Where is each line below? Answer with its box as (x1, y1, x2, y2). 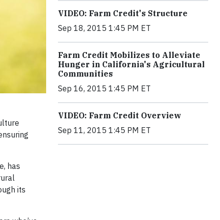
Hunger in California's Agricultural (58, 59, 205, 69)
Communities (58, 69, 113, 79)
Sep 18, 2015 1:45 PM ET (58, 23, 151, 33)
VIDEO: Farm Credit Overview (58, 110, 181, 120)
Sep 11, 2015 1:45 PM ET (58, 125, 151, 135)
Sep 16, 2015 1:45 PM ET (58, 83, 151, 93)
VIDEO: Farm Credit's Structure (58, 8, 188, 18)
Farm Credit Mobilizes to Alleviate (58, 50, 200, 60)
